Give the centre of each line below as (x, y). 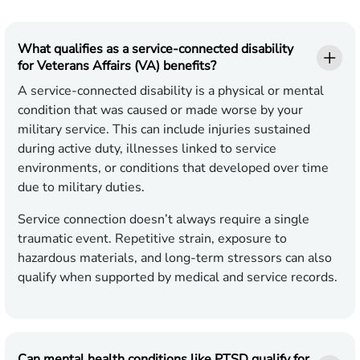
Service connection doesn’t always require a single (164, 220)
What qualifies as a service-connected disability (155, 49)
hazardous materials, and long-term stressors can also (175, 258)
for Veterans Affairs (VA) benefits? (117, 66)
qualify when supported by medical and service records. (178, 278)
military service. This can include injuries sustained (164, 130)
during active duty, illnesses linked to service (147, 149)
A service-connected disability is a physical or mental (171, 91)
